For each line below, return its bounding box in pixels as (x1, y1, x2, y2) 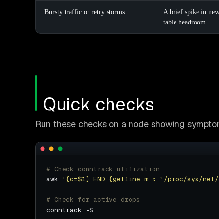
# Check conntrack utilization (46, 165, 160, 174)
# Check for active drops (46, 196, 140, 204)
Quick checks (43, 93, 154, 116)
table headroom (163, 19, 206, 26)
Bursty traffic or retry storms (44, 8, 125, 16)
